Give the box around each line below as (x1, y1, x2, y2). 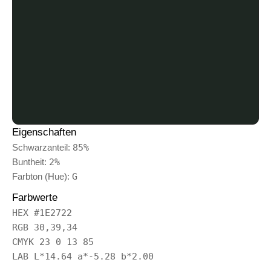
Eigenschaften (12, 126, 76, 138)
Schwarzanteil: (12, 142, 73, 152)
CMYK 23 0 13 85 (12, 236, 94, 247)
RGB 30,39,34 (12, 221, 77, 233)
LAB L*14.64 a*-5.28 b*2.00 (12, 250, 154, 262)
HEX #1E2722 (12, 207, 72, 218)
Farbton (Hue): (12, 171, 72, 181)
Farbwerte (12, 191, 57, 203)
